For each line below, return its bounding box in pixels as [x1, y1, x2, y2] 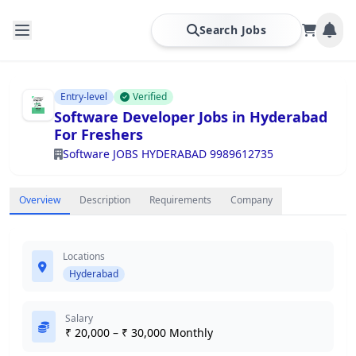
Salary [65, 311, 93, 325]
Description [79, 193, 130, 207]
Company [230, 193, 273, 207]
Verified [133, 90, 167, 103]
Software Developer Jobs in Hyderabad [54, 107, 327, 126]
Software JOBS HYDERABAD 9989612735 [63, 146, 273, 161]
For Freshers [54, 125, 143, 144]
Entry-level [60, 90, 107, 103]
